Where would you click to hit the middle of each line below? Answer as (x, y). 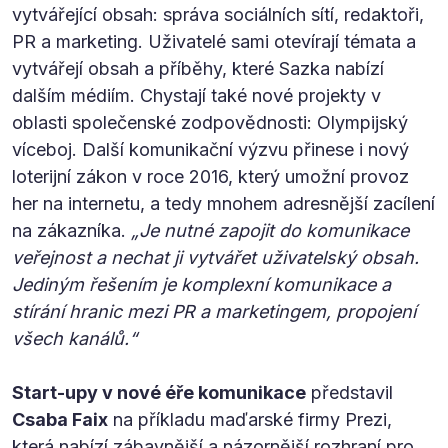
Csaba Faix (60, 419)
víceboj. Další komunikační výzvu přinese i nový (210, 149)
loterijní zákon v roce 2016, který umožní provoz (210, 176)
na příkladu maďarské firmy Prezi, (250, 419)
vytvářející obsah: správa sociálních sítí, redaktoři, (218, 14)
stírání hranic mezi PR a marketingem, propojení (214, 311)
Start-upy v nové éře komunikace (159, 392)
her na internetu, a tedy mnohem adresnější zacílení (223, 203)
